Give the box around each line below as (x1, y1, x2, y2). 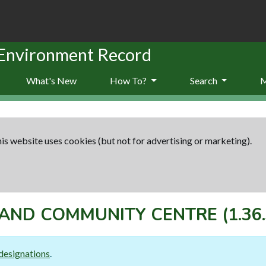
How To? (110, 74, 148, 86)
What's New (26, 74, 77, 86)
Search (189, 74, 219, 86)
